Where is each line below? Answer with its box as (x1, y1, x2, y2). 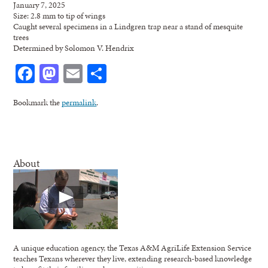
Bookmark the (13, 96, 62, 108)
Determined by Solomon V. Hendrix (13, 41, 135, 54)
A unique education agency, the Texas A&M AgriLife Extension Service (13, 241, 252, 254)
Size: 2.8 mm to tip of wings (13, 9, 106, 22)
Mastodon (59, 59, 138, 87)
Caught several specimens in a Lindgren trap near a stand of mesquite (13, 20, 243, 32)
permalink (62, 96, 97, 108)
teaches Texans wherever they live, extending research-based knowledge (13, 252, 252, 264)
